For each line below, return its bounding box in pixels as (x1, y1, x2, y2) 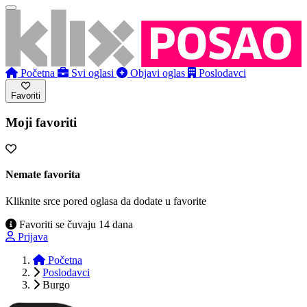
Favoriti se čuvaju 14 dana (16, 219, 133, 231)
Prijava (18, 231, 48, 243)
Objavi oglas (130, 66, 185, 79)
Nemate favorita (5, 169, 80, 181)
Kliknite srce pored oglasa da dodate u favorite (5, 195, 206, 208)
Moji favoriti (5, 115, 77, 130)
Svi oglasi (71, 66, 114, 79)
